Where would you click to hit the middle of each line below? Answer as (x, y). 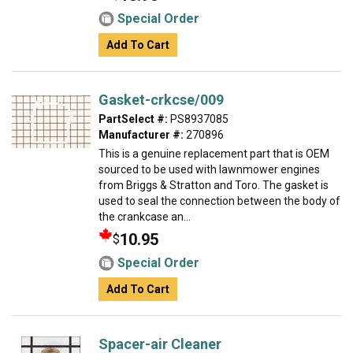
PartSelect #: (133, 119)
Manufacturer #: (141, 135)
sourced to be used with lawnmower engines (209, 169)
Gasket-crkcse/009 (161, 100)
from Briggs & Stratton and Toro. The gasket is (214, 185)
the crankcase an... (145, 217)
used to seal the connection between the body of (219, 201)
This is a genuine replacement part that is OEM (214, 154)
